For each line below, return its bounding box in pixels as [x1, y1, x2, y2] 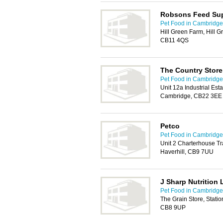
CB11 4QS [160, 37, 189, 44]
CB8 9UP [160, 204, 186, 211]
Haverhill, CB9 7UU [160, 148, 214, 155]
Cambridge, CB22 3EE [160, 93, 222, 100]
